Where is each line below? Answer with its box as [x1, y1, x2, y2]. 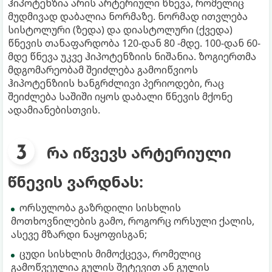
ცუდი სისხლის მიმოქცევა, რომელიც [19, 246, 201, 260]
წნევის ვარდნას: [8, 171, 143, 192]
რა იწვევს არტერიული [47, 141, 231, 163]
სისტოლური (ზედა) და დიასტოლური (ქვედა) [8, 22, 233, 36]
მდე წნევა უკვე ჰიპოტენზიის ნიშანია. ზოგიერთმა [8, 49, 256, 63]
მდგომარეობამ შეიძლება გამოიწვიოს [8, 63, 198, 76]
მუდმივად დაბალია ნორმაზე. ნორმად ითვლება [8, 9, 248, 23]
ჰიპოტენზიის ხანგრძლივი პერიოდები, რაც [8, 76, 224, 90]
